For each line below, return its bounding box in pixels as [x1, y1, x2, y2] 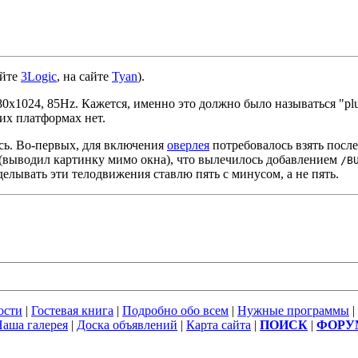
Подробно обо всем [122, 304, 229, 317]
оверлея [167, 138, 209, 152]
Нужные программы [237, 304, 349, 317]
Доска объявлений [77, 318, 177, 332]
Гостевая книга [31, 304, 113, 317]
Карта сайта [186, 318, 251, 332]
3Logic [21, 70, 57, 83]
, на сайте [57, 70, 112, 83]
